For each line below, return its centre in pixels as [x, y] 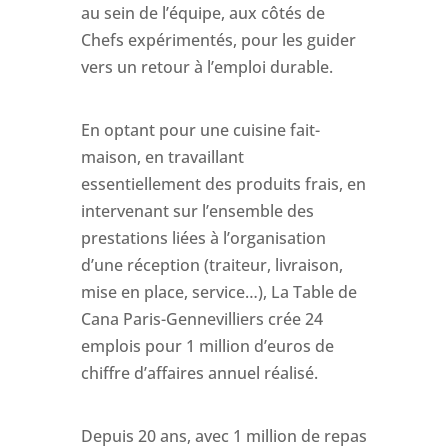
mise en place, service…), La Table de [218, 291]
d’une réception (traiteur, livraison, [211, 264]
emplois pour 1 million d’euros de [207, 345]
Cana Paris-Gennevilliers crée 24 [201, 318]
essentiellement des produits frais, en [223, 183]
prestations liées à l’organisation [203, 237]
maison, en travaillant [162, 156]
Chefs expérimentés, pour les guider [218, 39]
